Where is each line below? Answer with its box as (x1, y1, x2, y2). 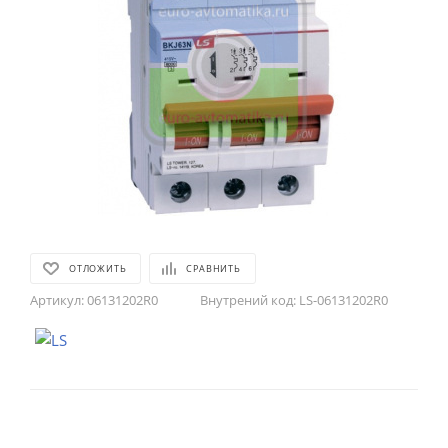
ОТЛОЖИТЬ (69, 262, 127, 275)
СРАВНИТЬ (186, 262, 241, 275)
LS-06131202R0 (299, 291, 388, 309)
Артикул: (30, 291, 84, 309)
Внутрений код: (200, 291, 296, 309)
